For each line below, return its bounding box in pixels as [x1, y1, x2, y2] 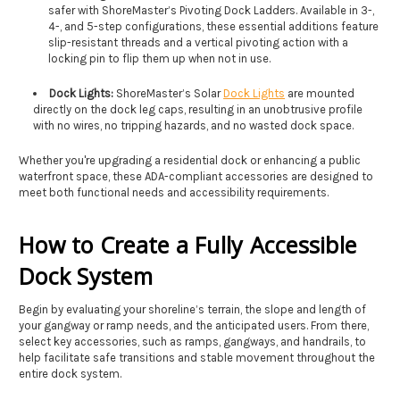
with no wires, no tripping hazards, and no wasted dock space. [33, 118, 357, 132]
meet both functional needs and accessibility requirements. [19, 185, 329, 199]
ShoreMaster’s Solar [116, 86, 224, 100]
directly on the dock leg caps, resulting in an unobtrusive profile [33, 102, 363, 116]
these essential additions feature [205, 19, 379, 33]
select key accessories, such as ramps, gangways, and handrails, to [19, 334, 366, 348]
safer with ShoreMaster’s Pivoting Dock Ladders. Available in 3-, [47, 3, 374, 17]
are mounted [285, 86, 355, 100]
